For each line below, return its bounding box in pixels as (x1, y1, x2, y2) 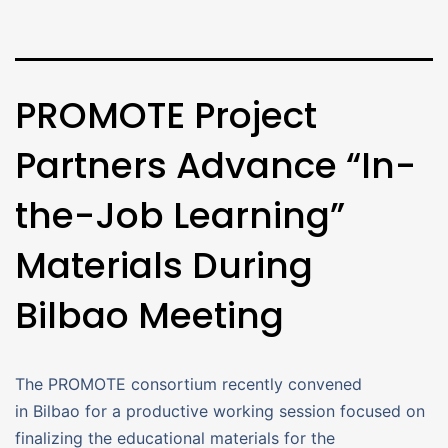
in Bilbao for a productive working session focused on (15, 400, 425, 421)
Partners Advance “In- (15, 139, 416, 191)
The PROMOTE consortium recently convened (15, 373, 362, 394)
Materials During (15, 239, 313, 291)
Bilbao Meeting (15, 289, 284, 341)
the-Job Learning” (15, 189, 345, 241)
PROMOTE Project (15, 89, 317, 141)
